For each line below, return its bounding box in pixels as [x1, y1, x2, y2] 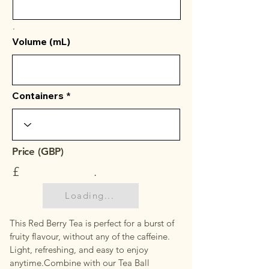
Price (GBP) [12, 145, 64, 157]
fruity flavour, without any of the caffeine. [10, 230, 170, 242]
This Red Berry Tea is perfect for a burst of [10, 217, 174, 229]
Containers [12, 89, 64, 101]
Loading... [65, 190, 114, 202]
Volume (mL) [12, 35, 70, 47]
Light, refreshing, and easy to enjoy [10, 243, 148, 255]
